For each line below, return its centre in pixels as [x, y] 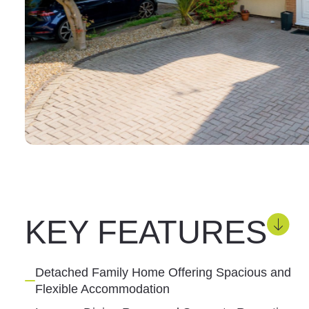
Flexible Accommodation [102, 289]
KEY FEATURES [146, 232]
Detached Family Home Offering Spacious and [163, 272]
